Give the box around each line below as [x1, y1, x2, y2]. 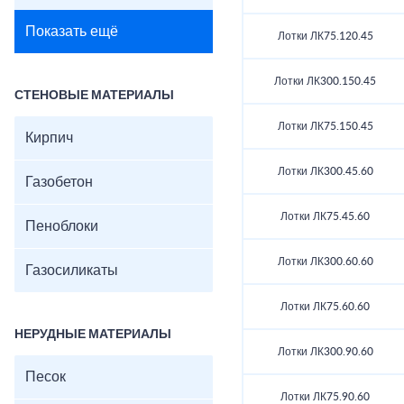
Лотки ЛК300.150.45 [274, 76, 376, 87]
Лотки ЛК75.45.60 [280, 211, 370, 223]
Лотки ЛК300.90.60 [277, 346, 373, 358]
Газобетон [25, 175, 93, 189]
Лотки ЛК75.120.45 [277, 31, 373, 42]
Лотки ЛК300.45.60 [277, 166, 373, 178]
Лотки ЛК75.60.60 [280, 301, 370, 313]
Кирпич [25, 131, 73, 145]
